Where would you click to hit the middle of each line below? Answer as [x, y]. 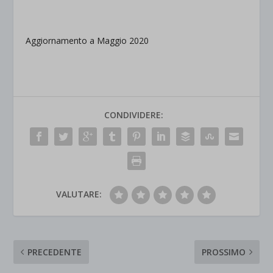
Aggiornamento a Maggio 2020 [87, 40]
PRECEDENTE [55, 252]
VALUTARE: [79, 194]
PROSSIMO [223, 252]
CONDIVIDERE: [133, 115]
